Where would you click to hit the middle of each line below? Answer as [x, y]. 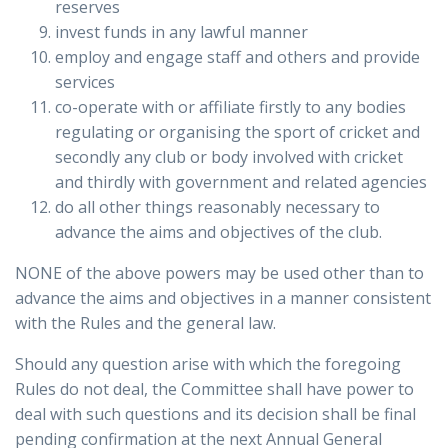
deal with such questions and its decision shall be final [215, 414]
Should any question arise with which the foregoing [208, 364]
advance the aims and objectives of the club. [218, 232]
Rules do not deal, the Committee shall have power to [214, 389]
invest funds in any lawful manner [181, 32]
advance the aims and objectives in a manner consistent [223, 298]
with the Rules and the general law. [145, 323]
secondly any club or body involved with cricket [229, 157]
